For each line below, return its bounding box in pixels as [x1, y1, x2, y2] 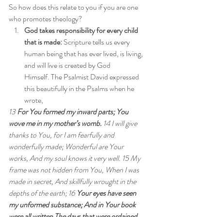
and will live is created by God [24, 60, 112, 71]
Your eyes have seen [77, 187, 138, 199]
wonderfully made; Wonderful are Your [9, 141, 125, 152]
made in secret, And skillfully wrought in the [9, 176, 138, 187]
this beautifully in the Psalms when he [24, 83, 136, 94]
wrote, [24, 94, 43, 106]
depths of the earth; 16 [9, 187, 77, 199]
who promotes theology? [9, 13, 82, 24]
